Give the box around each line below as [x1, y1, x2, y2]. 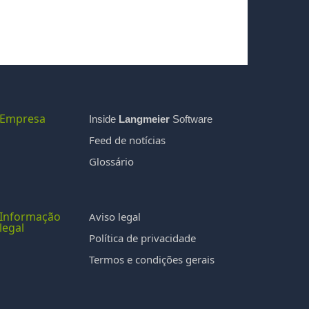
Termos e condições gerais [88, 252, 215, 266]
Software [169, 113, 212, 125]
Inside [88, 113, 119, 125]
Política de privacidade [88, 231, 196, 245]
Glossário [88, 154, 134, 168]
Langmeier [118, 113, 170, 125]
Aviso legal [88, 210, 141, 223]
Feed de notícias [88, 133, 166, 147]
